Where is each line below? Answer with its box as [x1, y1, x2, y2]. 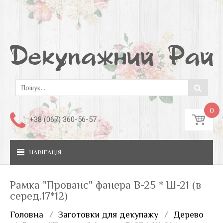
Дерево [173, 209, 204, 220]
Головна [10, 209, 43, 220]
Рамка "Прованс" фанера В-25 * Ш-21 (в [10, 178, 201, 191]
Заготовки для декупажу [58, 209, 158, 220]
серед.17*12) [10, 189, 68, 202]
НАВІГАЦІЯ [29, 148, 61, 156]
